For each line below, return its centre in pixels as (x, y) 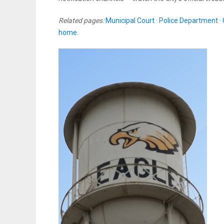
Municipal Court (130, 21)
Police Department (188, 21)
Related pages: (81, 21)
